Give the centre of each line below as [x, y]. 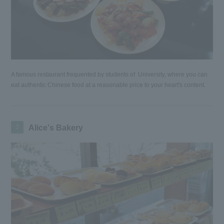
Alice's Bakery [56, 128]
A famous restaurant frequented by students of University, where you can [109, 75]
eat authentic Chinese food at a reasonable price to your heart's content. [108, 85]
